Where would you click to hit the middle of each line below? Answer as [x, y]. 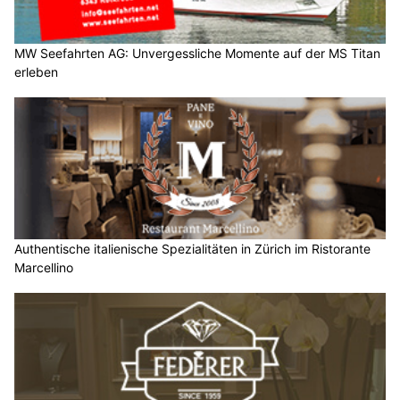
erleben [36, 71]
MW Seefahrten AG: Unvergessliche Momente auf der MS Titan [197, 53]
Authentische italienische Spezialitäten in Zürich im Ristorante [192, 248]
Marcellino [44, 267]
